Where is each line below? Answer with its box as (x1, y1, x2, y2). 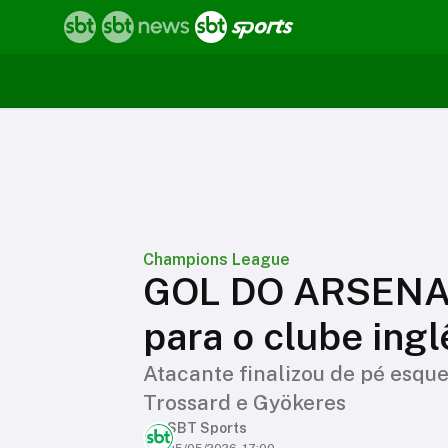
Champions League (143, 250, 290, 269)
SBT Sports (167, 420, 247, 436)
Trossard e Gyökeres (143, 390, 346, 415)
